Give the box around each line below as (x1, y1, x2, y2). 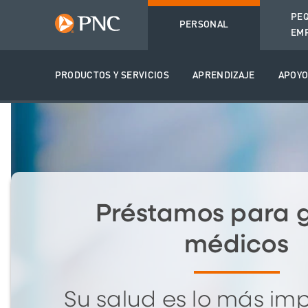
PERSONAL (179, 17, 229, 33)
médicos (184, 232, 289, 258)
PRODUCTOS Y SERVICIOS (54, 67, 170, 83)
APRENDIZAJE (192, 67, 255, 83)
